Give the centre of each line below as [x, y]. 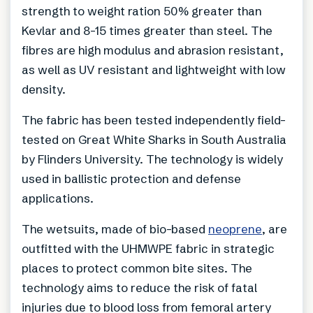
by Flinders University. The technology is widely [152, 159]
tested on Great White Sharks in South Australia [154, 140]
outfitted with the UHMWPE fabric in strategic [148, 249]
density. [44, 89]
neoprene [235, 229]
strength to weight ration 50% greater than [142, 11]
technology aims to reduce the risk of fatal [139, 288]
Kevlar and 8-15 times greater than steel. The [147, 31]
